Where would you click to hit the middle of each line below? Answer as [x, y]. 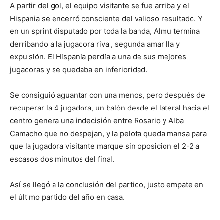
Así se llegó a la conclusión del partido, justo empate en [107, 184]
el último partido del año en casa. [67, 197]
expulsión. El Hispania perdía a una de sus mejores [98, 56]
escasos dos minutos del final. [62, 159]
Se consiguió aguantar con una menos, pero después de [108, 95]
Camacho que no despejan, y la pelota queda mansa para [108, 133]
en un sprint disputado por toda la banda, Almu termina [105, 31]
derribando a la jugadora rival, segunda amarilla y [95, 44]
